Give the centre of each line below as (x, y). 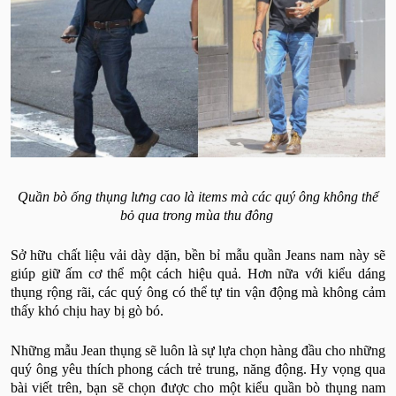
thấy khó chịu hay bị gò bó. (87, 310)
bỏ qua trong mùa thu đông (198, 215)
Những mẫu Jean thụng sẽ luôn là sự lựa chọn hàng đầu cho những (198, 350)
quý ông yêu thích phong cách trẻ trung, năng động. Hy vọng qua (198, 369)
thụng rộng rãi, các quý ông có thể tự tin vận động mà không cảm (198, 292)
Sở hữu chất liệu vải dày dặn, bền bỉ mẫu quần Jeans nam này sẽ (198, 255)
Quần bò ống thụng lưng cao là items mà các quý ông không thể (198, 196)
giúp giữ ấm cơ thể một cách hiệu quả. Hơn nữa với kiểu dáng (198, 273)
